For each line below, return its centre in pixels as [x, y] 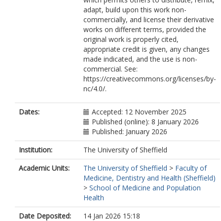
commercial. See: [110, 69]
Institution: [36, 150]
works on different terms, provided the [145, 29]
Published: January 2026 [129, 131]
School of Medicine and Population [145, 188]
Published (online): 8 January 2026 [145, 122]
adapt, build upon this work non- [135, 10]
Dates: [29, 112]
